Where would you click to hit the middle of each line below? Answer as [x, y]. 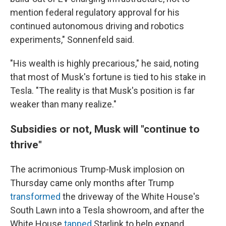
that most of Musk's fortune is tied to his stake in [108, 77]
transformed [35, 196]
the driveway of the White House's [130, 196]
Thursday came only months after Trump [92, 183]
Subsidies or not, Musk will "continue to [105, 129]
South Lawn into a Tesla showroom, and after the [107, 210]
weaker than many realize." [63, 104]
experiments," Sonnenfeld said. [72, 40]
